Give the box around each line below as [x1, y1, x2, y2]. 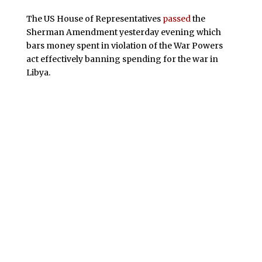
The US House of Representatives [26, 13, 163, 24]
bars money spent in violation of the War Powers [26, 40, 223, 51]
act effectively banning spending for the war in [26, 53, 218, 64]
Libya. [26, 67, 50, 78]
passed [162, 13, 191, 24]
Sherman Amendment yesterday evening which [26, 26, 221, 37]
